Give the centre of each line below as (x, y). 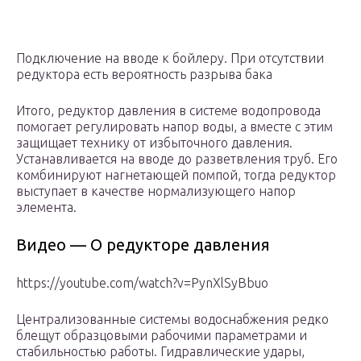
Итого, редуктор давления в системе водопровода (168, 111)
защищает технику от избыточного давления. (154, 143)
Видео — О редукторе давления (143, 245)
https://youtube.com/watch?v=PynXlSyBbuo (142, 283)
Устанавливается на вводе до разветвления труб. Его (177, 159)
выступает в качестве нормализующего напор (156, 191)
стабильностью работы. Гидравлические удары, (160, 352)
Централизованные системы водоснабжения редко (172, 320)
